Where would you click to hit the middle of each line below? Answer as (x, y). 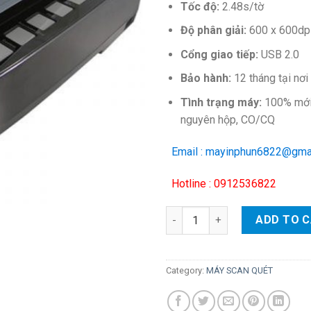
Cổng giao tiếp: (219, 54)
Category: (186, 271)
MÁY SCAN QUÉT (239, 271)
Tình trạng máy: (221, 103)
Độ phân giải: (213, 31)
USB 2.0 (278, 54)
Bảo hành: (207, 78)
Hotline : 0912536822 (221, 183)
